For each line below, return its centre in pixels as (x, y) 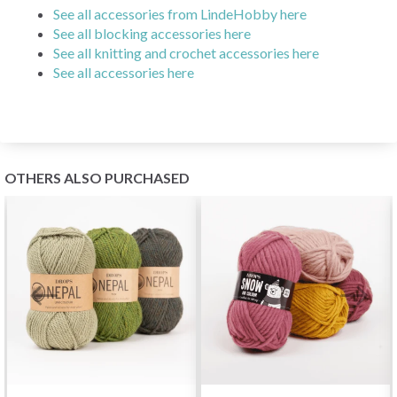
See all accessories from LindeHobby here (180, 13)
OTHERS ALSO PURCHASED (97, 177)
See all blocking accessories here (152, 33)
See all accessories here (124, 72)
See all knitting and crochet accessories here (186, 52)
